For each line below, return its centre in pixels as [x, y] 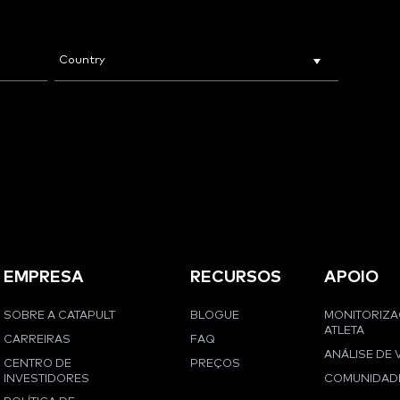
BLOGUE [215, 316]
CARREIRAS [37, 339]
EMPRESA [43, 277]
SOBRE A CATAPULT [59, 316]
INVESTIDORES [46, 379]
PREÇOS [216, 363]
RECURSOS [236, 277]
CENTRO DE [37, 363]
